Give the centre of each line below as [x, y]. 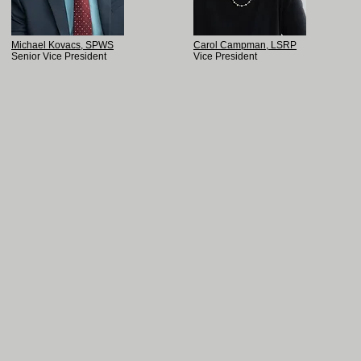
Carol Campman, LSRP [245, 45]
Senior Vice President [59, 56]
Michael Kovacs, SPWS [62, 45]
